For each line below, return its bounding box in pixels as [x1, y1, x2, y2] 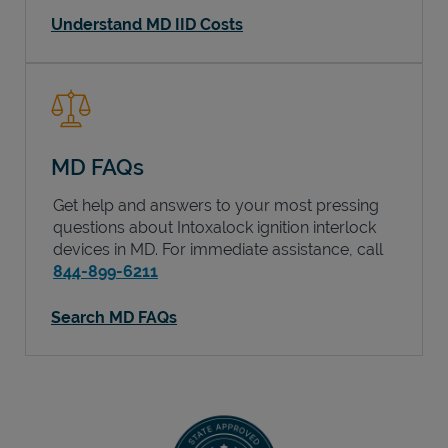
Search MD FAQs [51, 307, 177, 327]
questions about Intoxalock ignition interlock [53, 217, 376, 237]
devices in [53, 239, 130, 259]
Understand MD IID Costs [51, 14, 243, 34]
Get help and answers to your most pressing [53, 195, 379, 215]
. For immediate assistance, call [155, 239, 383, 259]
